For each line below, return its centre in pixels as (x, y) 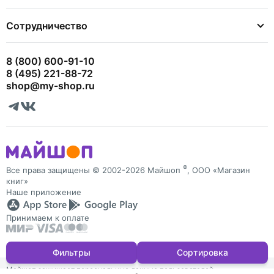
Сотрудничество (47, 26)
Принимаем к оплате (48, 218)
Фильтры (72, 252)
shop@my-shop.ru (50, 86)
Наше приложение (44, 192)
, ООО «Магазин (219, 170)
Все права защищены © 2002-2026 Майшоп (94, 170)
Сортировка (202, 252)
